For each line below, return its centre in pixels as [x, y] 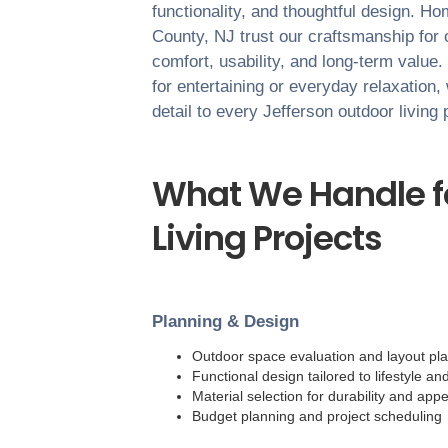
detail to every [207, 112]
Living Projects [267, 238]
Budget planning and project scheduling [317, 416]
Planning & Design [225, 322]
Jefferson [298, 112]
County [178, 37]
